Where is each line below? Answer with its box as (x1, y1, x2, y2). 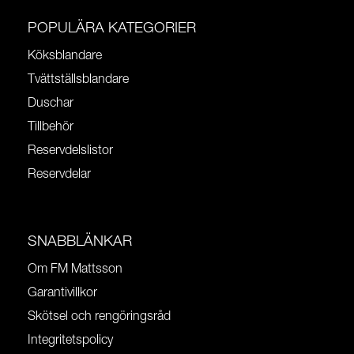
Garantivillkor (28, 287, 97, 299)
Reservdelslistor (28, 145, 113, 157)
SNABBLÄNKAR (28, 235, 132, 250)
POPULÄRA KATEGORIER (28, 21, 196, 36)
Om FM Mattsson (28, 263, 122, 276)
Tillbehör (28, 121, 73, 134)
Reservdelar (28, 168, 91, 181)
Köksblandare (28, 50, 102, 62)
